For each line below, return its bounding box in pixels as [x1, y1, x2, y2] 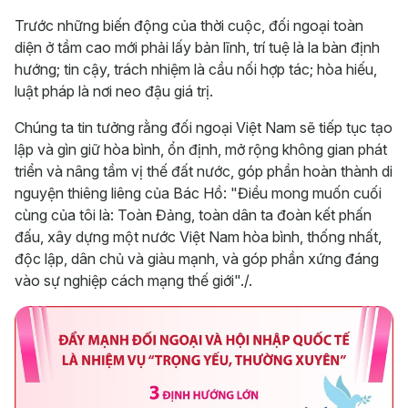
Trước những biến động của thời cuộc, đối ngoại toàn [15, 15, 363, 35]
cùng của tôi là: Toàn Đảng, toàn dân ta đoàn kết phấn [15, 205, 372, 224]
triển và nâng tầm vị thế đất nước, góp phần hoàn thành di [15, 161, 393, 180]
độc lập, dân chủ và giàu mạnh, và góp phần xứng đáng [15, 249, 379, 268]
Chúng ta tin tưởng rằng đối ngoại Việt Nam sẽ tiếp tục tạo [15, 117, 393, 137]
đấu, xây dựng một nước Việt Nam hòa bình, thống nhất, [15, 227, 382, 246]
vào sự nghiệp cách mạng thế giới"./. [15, 270, 252, 290]
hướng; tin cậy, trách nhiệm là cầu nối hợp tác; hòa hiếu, [15, 59, 377, 78]
